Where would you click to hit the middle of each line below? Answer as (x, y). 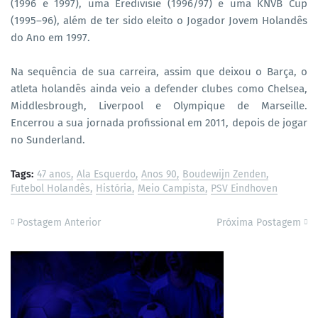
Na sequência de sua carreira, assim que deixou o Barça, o (159, 71)
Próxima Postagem (259, 222)
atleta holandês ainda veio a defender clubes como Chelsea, (159, 88)
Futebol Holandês (50, 188)
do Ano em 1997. (50, 37)
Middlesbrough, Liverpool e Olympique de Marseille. (159, 105)
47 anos (54, 174)
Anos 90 (159, 174)
